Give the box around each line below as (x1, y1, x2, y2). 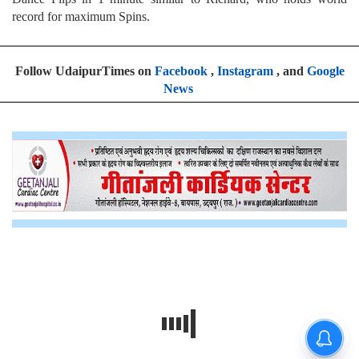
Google (306, 63, 345, 78)
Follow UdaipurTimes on (14, 63, 155, 78)
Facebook (154, 63, 208, 78)
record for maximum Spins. (12, 9, 150, 23)
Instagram (216, 63, 273, 78)
